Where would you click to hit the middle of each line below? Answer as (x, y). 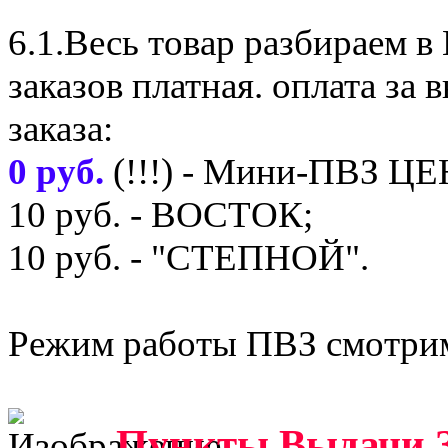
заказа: (60, 129)
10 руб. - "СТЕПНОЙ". (188, 258)
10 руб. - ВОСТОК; (160, 215)
